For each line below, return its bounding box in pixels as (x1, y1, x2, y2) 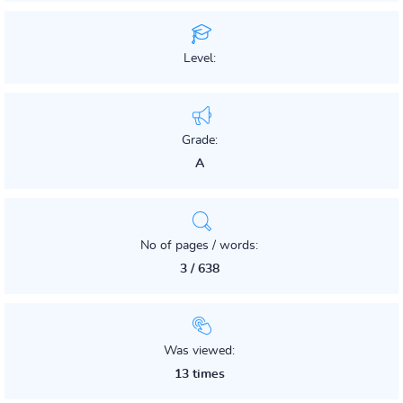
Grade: (181, 134, 218, 147)
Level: (183, 52, 216, 65)
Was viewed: (164, 345, 235, 357)
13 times (174, 368, 225, 381)
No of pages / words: (140, 239, 258, 252)
